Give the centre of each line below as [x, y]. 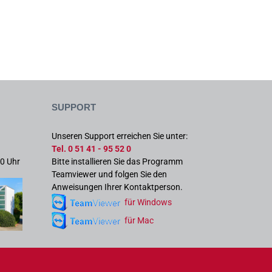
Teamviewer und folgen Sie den [109, 174]
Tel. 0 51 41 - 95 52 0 [91, 148]
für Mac [139, 220]
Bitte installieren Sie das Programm [117, 161]
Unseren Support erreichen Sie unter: [120, 136]
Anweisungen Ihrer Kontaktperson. [117, 187]
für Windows [148, 202]
